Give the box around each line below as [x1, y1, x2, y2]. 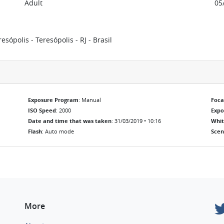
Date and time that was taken [28, 117, 111, 125]
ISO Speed [28, 106, 56, 114]
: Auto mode [42, 127, 74, 135]
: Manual [78, 96, 101, 103]
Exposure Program [28, 96, 78, 104]
